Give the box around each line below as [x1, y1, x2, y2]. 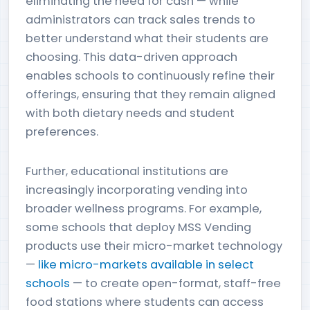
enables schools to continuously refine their [26, 68, 275, 84]
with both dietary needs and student [26, 105, 235, 121]
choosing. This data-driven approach [26, 49, 237, 65]
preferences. [26, 124, 98, 140]
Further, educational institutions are [26, 163, 228, 179]
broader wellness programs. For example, [26, 201, 262, 217]
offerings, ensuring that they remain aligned [26, 86, 275, 102]
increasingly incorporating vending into [26, 182, 248, 198]
